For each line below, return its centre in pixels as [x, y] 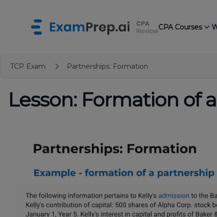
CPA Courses [180, 27]
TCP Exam [28, 66]
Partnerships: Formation [108, 66]
